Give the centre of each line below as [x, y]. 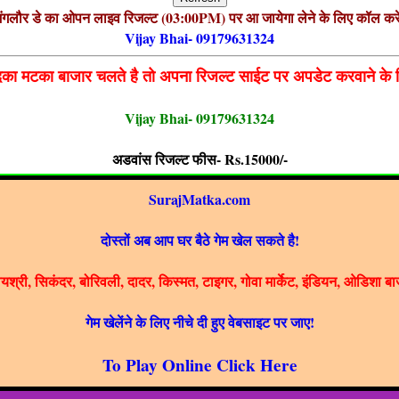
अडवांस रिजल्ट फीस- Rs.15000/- [199, 159]
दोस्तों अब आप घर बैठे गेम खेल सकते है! [199, 240]
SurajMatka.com [199, 199]
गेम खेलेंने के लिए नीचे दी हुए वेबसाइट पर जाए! [199, 322]
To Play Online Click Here [199, 365]
